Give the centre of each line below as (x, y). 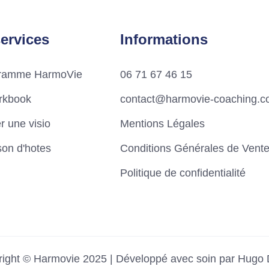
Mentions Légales (162, 124)
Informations (164, 39)
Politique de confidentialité (183, 173)
